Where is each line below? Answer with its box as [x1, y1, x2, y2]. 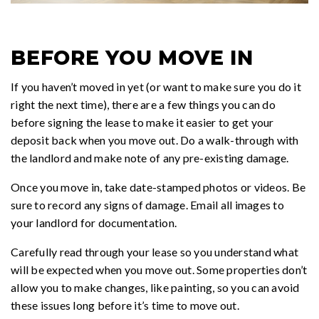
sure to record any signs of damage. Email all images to [11, 198, 284, 212]
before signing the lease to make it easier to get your [11, 115, 274, 130]
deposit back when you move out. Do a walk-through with [11, 133, 299, 147]
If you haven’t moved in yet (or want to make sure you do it [11, 80, 301, 94]
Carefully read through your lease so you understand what [11, 245, 298, 259]
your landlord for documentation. [11, 216, 177, 230]
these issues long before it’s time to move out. [11, 298, 239, 313]
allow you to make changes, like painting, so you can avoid [11, 281, 300, 295]
